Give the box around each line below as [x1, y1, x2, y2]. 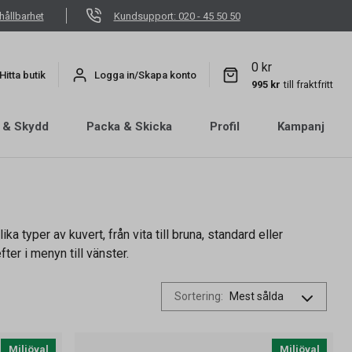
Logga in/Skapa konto [94, 68, 196, 81]
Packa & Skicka [86, 119, 172, 134]
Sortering [174, 290, 221, 302]
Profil [210, 119, 240, 134]
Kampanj [277, 119, 324, 134]
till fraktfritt [284, 78, 333, 90]
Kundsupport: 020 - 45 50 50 [113, 9, 240, 22]
